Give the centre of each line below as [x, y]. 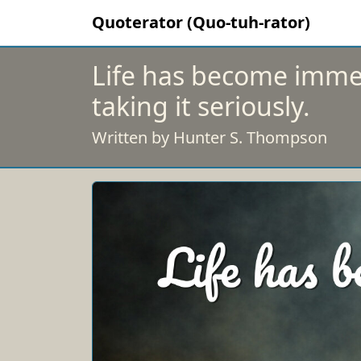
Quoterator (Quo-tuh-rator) [201, 22]
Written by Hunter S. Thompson [210, 137]
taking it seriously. [201, 106]
